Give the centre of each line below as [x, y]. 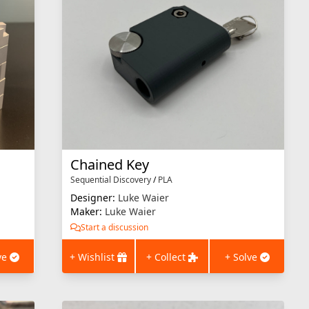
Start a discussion [114, 227]
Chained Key [109, 164]
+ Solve [242, 257]
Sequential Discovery [110, 179]
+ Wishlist [93, 257]
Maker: [87, 211]
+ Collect [168, 257]
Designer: [94, 197]
